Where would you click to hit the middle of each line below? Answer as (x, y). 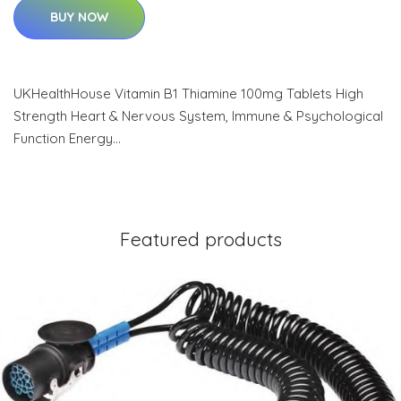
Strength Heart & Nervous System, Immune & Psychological (198, 116)
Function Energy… (67, 138)
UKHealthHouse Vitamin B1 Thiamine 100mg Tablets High (188, 94)
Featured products (200, 239)
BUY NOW (79, 17)
